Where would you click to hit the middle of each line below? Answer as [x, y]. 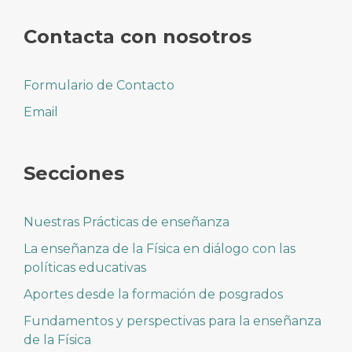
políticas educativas [85, 268]
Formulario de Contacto [99, 85]
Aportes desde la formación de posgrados [153, 294]
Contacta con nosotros [137, 37]
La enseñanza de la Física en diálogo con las [159, 249]
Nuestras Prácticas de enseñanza [126, 222]
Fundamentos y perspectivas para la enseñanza [172, 321]
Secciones [74, 173]
